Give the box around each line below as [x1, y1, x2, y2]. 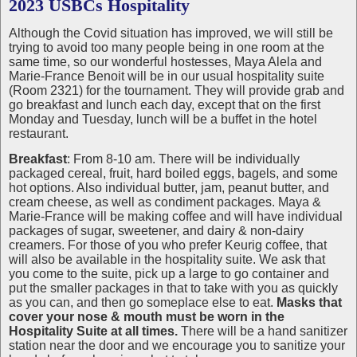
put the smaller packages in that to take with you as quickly [9, 281, 338, 295]
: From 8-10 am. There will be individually [67, 152, 300, 166]
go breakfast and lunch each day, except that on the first [9, 98, 320, 112]
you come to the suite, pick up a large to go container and [9, 267, 329, 280]
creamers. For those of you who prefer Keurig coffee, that [9, 238, 327, 252]
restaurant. [9, 127, 69, 140]
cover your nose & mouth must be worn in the [9, 310, 284, 324]
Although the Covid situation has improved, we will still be [9, 26, 333, 40]
